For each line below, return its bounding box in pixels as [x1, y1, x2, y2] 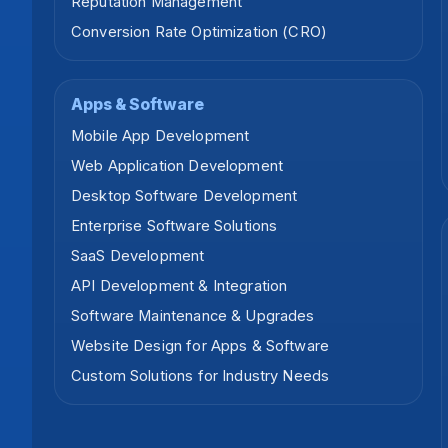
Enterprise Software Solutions [71, 217, 278, 236]
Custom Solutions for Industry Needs [71, 367, 330, 386]
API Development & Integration [71, 277, 288, 296]
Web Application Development [71, 157, 283, 176]
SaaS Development [71, 247, 205, 266]
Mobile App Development [71, 127, 250, 146]
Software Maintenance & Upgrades [71, 307, 315, 326]
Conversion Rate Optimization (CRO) [71, 23, 328, 42]
